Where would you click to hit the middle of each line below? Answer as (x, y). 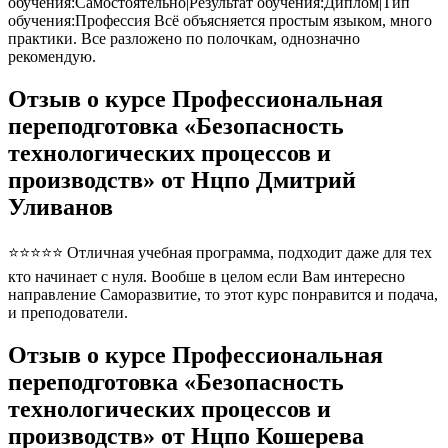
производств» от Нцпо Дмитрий (182, 179)
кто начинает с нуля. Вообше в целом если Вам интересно (206, 276)
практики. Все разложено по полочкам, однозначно (184, 39)
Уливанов (60, 206)
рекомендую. (52, 57)
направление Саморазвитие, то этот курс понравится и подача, (223, 294)
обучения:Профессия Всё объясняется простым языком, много (220, 21)
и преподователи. (68, 312)
